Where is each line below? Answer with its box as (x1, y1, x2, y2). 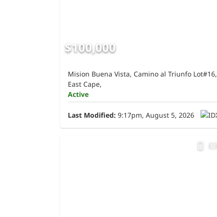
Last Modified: (68, 110, 116, 120)
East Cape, (68, 79, 102, 89)
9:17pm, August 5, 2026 (116, 110, 194, 120)
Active (68, 90, 89, 99)
